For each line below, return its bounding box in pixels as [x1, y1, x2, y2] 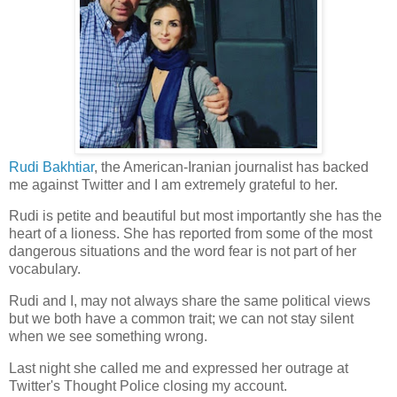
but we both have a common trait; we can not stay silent [9, 311, 354, 327]
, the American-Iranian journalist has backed [94, 159, 369, 175]
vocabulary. [9, 261, 84, 277]
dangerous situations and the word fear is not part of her [9, 244, 356, 260]
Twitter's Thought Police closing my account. [9, 378, 287, 394]
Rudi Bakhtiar [9, 159, 94, 175]
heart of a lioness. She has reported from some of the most [9, 226, 372, 242]
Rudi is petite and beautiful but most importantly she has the [9, 208, 382, 224]
